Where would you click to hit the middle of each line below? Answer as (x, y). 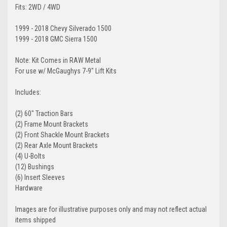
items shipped (35, 220)
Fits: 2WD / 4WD (38, 7)
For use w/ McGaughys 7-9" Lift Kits (66, 71)
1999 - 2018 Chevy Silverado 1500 (63, 28)
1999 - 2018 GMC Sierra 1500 (56, 39)
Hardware (29, 188)
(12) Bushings (35, 166)
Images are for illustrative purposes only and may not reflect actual (111, 209)
